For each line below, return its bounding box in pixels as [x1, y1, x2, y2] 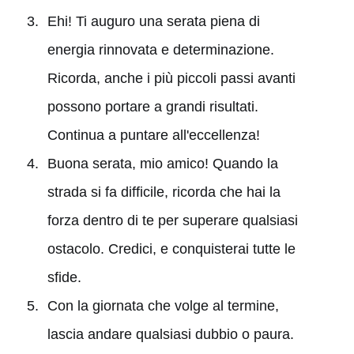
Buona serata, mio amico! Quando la [47, 155, 278, 171]
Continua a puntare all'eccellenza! [47, 126, 260, 143]
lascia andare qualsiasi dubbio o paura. [47, 326, 294, 342]
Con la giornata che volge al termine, [47, 297, 279, 314]
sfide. [47, 269, 81, 285]
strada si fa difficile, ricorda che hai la [47, 183, 281, 200]
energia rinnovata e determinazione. [47, 41, 274, 58]
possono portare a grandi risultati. [47, 98, 258, 115]
